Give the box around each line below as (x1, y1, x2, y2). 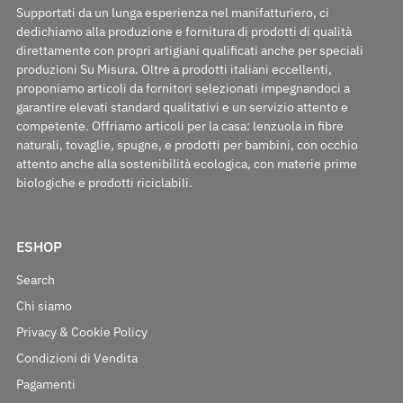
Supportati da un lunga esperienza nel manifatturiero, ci (15, 4, 329, 22)
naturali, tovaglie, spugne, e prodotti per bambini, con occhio (15, 137, 358, 154)
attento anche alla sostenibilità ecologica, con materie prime (15, 156, 357, 173)
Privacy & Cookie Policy (15, 324, 148, 341)
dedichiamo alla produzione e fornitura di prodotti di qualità (15, 23, 352, 40)
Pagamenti (15, 376, 76, 393)
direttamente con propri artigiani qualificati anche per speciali (15, 42, 363, 59)
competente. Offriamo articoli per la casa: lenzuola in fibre (15, 118, 344, 135)
